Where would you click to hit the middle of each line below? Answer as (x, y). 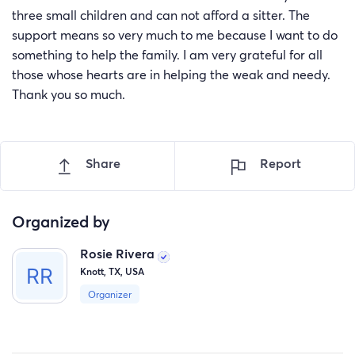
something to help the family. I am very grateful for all (167, 55)
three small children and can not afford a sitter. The (161, 15)
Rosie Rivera (119, 254)
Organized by (61, 221)
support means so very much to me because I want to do (175, 35)
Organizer (109, 294)
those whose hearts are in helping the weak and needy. (171, 75)
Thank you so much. (69, 95)
